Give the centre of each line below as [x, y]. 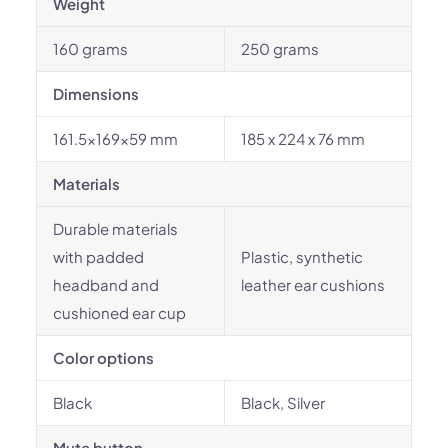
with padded [98, 256]
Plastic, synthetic [302, 256]
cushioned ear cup [119, 312]
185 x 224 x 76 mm [303, 138]
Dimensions [96, 93]
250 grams [280, 48]
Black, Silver [283, 402]
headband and [106, 284]
